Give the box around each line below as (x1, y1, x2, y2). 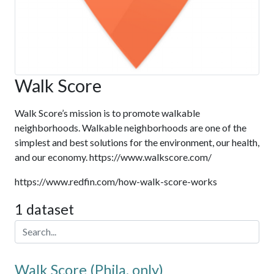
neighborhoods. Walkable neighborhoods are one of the (15, 122, 246, 134)
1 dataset (15, 201, 74, 218)
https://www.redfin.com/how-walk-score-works (15, 176, 217, 188)
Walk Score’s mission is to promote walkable (15, 107, 200, 119)
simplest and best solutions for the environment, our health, (15, 136, 259, 149)
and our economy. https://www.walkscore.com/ (15, 151, 212, 163)
